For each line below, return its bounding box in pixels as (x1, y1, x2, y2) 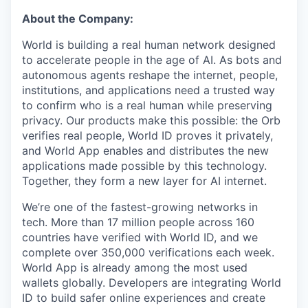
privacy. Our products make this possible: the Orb (22, 113, 280, 127)
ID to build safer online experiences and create (22, 290, 265, 305)
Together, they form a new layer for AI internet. (22, 173, 267, 188)
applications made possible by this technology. (22, 158, 267, 173)
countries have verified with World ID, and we (22, 230, 258, 244)
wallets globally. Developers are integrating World (22, 275, 281, 289)
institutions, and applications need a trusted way (22, 82, 275, 97)
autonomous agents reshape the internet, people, (22, 67, 278, 82)
